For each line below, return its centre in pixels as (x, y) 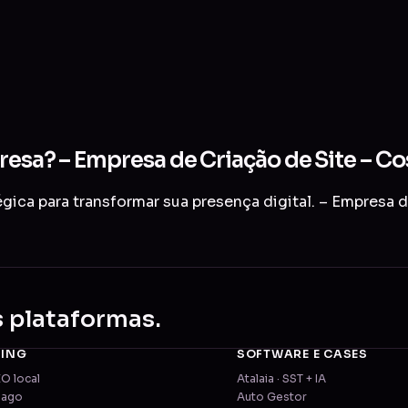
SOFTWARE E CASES (302, 355)
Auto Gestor (271, 398)
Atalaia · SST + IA (281, 379)
